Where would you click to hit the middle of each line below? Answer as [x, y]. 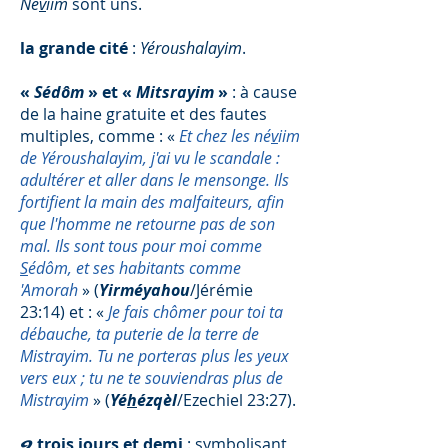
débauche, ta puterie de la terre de [139, 334]
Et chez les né [223, 136]
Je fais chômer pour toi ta [195, 312]
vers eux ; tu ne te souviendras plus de [151, 378]
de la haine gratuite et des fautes [143, 114]
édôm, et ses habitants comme [134, 268]
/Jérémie [221, 290]
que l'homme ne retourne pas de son [147, 224]
